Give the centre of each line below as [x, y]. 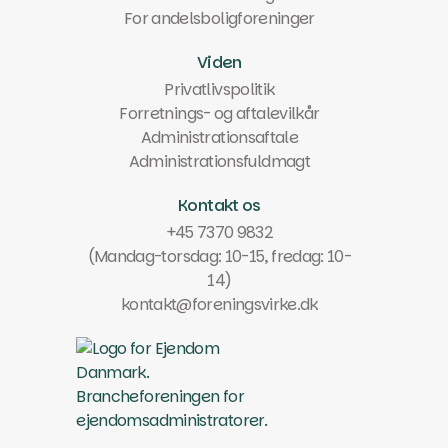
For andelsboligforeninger [219, 18]
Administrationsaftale [219, 137]
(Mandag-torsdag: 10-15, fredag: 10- [219, 256]
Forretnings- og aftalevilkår [219, 113]
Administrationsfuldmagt [219, 161]
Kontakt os [219, 205]
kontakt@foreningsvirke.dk [219, 304]
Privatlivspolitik [219, 89]
